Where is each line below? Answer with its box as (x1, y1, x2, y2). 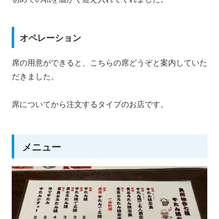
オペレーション (19, 31, 81, 44)
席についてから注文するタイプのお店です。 (12, 98, 168, 110)
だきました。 (12, 70, 59, 82)
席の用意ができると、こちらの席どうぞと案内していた (12, 57, 207, 68)
